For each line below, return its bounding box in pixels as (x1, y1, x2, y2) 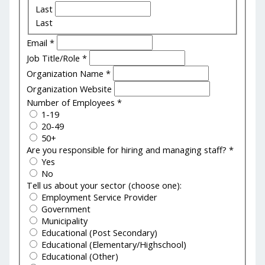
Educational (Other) (39, 250, 119, 263)
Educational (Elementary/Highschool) (39, 238, 187, 251)
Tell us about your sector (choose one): (27, 179, 182, 192)
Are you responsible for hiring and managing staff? (27, 144, 230, 156)
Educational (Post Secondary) (39, 227, 158, 239)
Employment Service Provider (39, 191, 158, 203)
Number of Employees (27, 96, 118, 109)
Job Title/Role (27, 52, 83, 64)
